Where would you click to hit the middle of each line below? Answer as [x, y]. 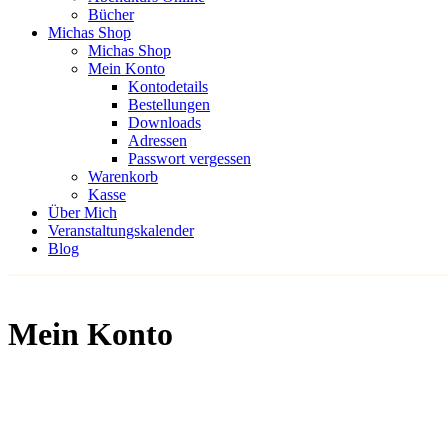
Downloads [164, 122]
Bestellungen [169, 104]
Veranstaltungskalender [121, 230]
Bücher [111, 14]
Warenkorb [123, 176]
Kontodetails [168, 86]
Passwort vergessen [189, 158]
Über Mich [82, 212]
